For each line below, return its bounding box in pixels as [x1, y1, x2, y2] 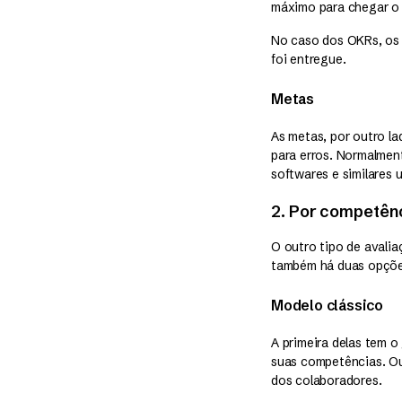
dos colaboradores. [271, 371, 382, 389]
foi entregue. [271, 51, 346, 68]
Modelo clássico [271, 295, 383, 314]
